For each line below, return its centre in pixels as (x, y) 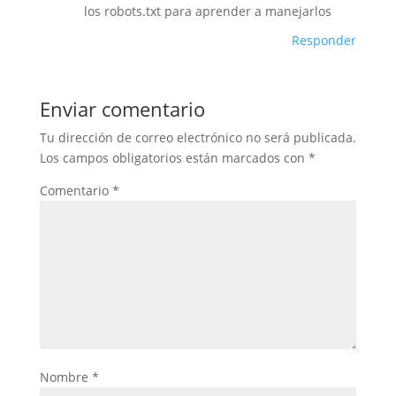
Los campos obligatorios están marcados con (174, 158)
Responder (324, 40)
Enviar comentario (122, 109)
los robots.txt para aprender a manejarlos (207, 11)
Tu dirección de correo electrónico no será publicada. (198, 137)
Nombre (65, 377)
